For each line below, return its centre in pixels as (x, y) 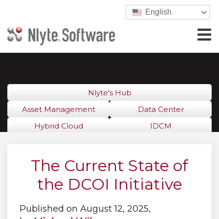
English (157, 12)
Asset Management (58, 109)
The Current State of (109, 166)
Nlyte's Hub (109, 93)
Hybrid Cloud (58, 126)
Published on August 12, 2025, (85, 209)
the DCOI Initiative (109, 184)
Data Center (161, 109)
